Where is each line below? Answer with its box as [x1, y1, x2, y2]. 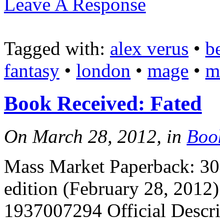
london [76, 60, 131, 82]
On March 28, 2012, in [4, 126, 187, 147]
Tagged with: [4, 38, 110, 59]
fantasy [4, 60, 59, 82]
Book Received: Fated [4, 92, 202, 115]
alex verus [110, 38, 189, 59]
